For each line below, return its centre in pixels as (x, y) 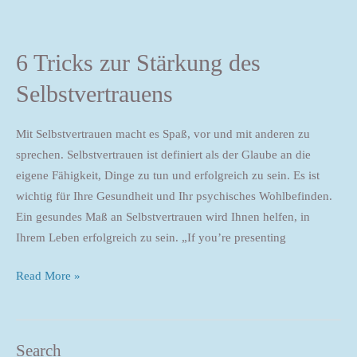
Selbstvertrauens (94, 93)
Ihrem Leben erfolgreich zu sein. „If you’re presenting (151, 237)
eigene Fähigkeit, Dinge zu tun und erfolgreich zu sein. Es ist (168, 175)
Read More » (48, 276)
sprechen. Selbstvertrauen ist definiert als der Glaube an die (163, 154)
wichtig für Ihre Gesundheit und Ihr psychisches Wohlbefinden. (174, 196)
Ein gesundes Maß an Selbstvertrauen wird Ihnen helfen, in (163, 216)
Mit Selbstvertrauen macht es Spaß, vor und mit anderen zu (163, 133)
